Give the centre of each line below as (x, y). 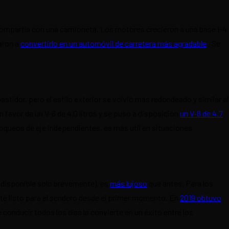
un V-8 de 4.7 (201, 113)
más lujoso (129, 183)
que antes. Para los (180, 183)
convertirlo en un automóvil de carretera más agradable (113, 43)
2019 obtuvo (201, 198)
